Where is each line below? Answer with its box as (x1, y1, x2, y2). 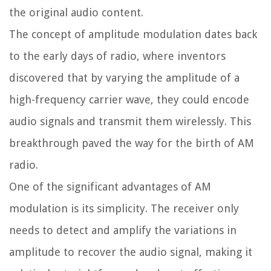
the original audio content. (9, 6, 143, 19)
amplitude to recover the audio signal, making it (9, 246, 252, 259)
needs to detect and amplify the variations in (9, 224, 237, 237)
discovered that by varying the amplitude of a (9, 71, 240, 85)
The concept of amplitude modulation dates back (9, 28, 257, 41)
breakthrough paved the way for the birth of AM (9, 137, 254, 150)
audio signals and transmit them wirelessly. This (9, 115, 251, 128)
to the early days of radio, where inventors (9, 50, 226, 63)
